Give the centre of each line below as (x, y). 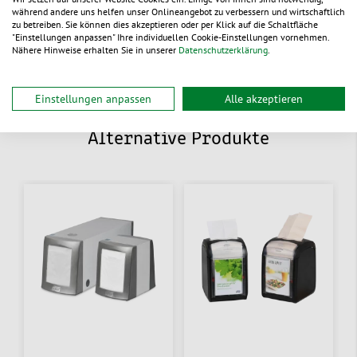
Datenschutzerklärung (223, 50)
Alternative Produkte (178, 139)
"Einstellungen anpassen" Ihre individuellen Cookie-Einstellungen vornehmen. (171, 37)
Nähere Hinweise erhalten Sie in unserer (95, 50)
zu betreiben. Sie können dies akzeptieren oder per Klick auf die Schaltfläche (165, 24)
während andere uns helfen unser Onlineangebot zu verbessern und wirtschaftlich (178, 12)
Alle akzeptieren (264, 99)
